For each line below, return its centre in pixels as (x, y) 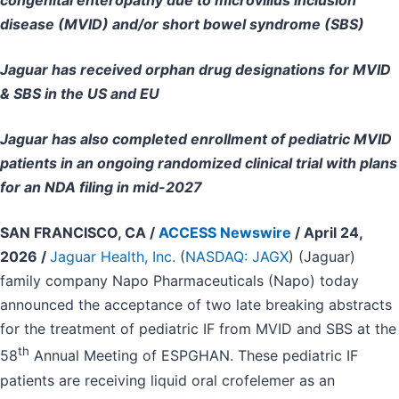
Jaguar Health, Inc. (113, 257)
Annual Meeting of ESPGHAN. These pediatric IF (194, 356)
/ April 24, (327, 233)
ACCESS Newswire (225, 233)
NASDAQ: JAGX (237, 257)
